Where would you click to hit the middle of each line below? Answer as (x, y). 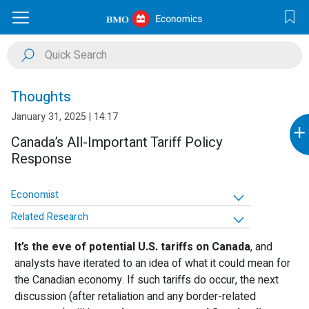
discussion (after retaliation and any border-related (135, 297)
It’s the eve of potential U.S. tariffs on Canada (132, 247)
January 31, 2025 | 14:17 (64, 117)
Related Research (50, 217)
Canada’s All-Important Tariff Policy (117, 142)
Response (41, 159)
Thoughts (41, 97)
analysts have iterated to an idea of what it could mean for (152, 263)
